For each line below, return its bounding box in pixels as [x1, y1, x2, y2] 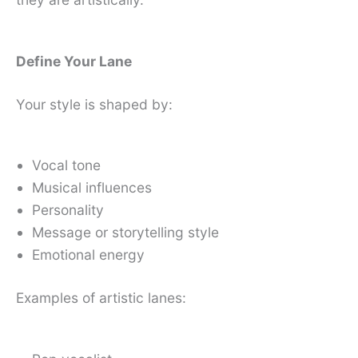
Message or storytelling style [32, 224, 219, 241]
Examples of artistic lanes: [16, 289, 186, 307]
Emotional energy [32, 246, 145, 264]
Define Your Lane [16, 52, 132, 70]
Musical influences [32, 179, 152, 197]
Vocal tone [32, 157, 101, 174]
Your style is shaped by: [16, 95, 173, 113]
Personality [32, 201, 104, 219]
